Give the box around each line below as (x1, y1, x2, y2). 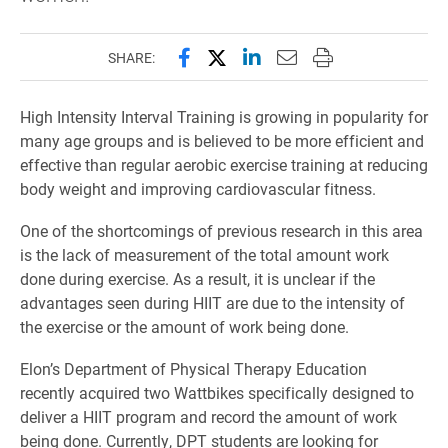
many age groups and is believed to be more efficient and (20, 130, 424, 151)
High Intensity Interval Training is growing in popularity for (20, 106, 428, 127)
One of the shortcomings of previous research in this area (20, 220, 423, 241)
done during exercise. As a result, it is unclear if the (20, 268, 375, 289)
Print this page (311, 43, 442, 69)
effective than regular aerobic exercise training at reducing (20, 154, 428, 175)
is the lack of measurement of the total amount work (20, 244, 389, 265)
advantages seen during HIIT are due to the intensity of (20, 292, 405, 313)
